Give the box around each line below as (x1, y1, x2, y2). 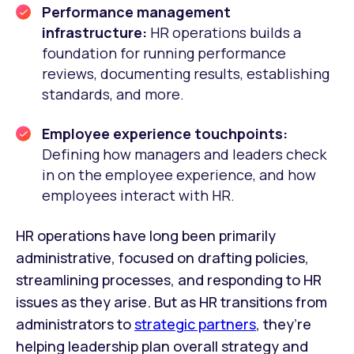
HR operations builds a (150, 23, 301, 43)
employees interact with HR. (42, 186, 235, 205)
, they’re (256, 314, 311, 334)
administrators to (16, 314, 134, 334)
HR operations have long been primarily (16, 226, 276, 246)
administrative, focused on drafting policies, (16, 248, 309, 268)
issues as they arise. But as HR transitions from (16, 292, 327, 312)
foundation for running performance (42, 43, 286, 63)
